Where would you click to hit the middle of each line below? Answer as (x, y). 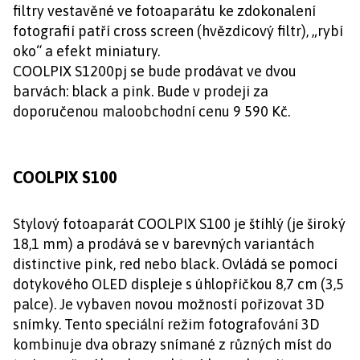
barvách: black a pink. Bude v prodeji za (141, 91)
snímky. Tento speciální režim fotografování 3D (166, 324)
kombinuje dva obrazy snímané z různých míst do (172, 344)
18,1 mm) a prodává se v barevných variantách (164, 244)
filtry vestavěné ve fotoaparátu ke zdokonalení (164, 11)
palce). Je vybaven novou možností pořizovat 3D (169, 304)
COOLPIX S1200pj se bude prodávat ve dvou (155, 71)
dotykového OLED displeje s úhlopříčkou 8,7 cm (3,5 (178, 284)
